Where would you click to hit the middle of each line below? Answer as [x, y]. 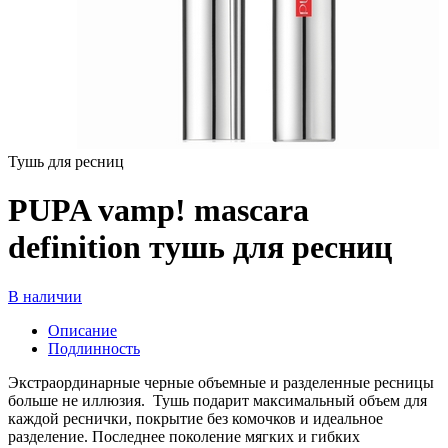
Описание [82, 330]
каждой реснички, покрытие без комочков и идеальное [195, 418]
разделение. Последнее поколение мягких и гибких [184, 436]
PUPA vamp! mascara [158, 210]
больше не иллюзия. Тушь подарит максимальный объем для [217, 400]
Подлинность [94, 348]
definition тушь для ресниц [200, 247]
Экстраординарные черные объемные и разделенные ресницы [221, 382]
